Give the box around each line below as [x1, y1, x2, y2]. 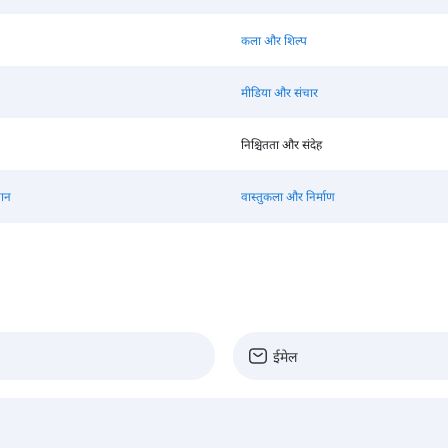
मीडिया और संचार [240, 83, 318, 101]
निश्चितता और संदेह [240, 135, 322, 153]
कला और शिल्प [240, 31, 307, 49]
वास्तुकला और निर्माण [240, 187, 335, 205]
